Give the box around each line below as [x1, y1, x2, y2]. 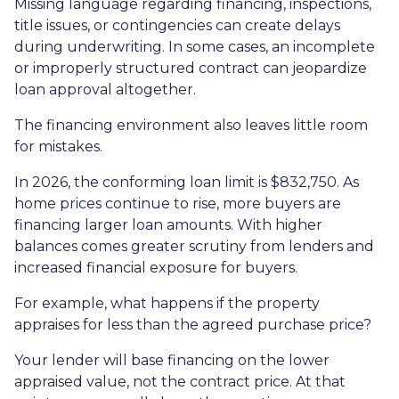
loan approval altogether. [14, 81, 196, 99]
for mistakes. [14, 138, 102, 156]
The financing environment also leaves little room [14, 117, 368, 134]
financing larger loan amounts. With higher [14, 216, 322, 234]
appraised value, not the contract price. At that [14, 373, 346, 391]
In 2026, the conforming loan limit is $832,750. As [14, 174, 359, 191]
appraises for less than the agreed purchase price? [14, 316, 371, 334]
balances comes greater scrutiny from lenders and [14, 238, 374, 256]
